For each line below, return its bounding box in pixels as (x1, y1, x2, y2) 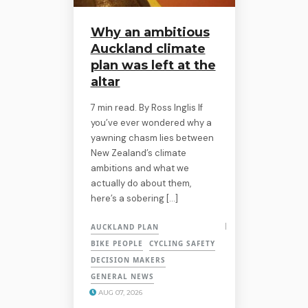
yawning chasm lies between (90, 131, 214, 144)
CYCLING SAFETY (148, 238, 215, 248)
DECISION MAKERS (90, 254, 166, 265)
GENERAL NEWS (90, 271, 154, 281)
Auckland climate (90, 41, 206, 56)
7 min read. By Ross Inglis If (90, 101, 203, 113)
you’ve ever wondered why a (90, 116, 212, 129)
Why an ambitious (90, 24, 210, 40)
